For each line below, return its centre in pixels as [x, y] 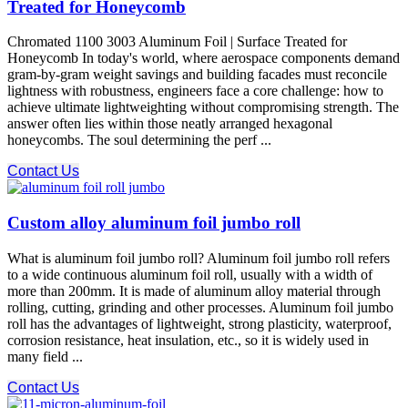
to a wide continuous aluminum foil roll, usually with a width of [190, 274]
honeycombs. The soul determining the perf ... [139, 140]
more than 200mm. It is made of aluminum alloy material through [194, 291]
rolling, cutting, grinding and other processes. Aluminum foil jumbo [200, 307]
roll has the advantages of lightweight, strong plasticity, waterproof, [199, 323]
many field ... [45, 356]
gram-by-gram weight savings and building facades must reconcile [197, 75]
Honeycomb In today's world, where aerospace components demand [204, 58]
